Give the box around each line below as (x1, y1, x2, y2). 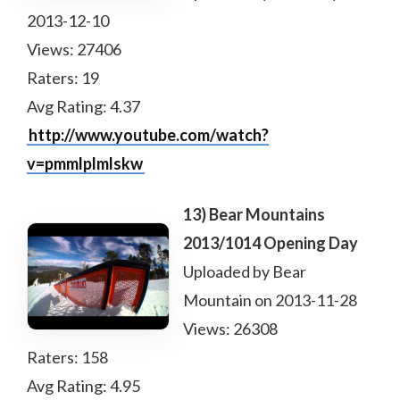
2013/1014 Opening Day (183, 233, 358, 253)
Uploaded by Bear (183, 262, 306, 281)
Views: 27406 (27, 39, 121, 59)
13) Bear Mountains (183, 204, 325, 224)
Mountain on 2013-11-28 (183, 290, 357, 310)
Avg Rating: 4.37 (27, 96, 140, 116)
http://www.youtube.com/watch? (29, 125, 269, 145)
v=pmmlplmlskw (27, 154, 143, 173)
